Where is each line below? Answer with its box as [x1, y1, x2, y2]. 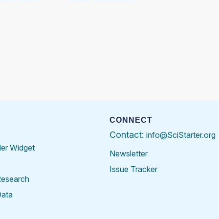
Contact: [109, 129, 146, 140]
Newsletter [109, 148, 148, 158]
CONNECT [109, 115, 153, 124]
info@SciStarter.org [146, 130, 216, 140]
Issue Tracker [109, 164, 157, 174]
